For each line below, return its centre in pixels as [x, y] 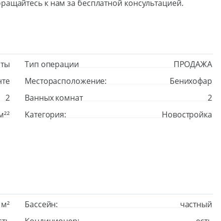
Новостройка [187, 114]
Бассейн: [41, 204]
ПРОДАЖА [193, 64]
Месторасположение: [66, 81]
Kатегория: [45, 114]
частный [196, 204]
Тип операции [52, 64]
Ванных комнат [54, 98]
